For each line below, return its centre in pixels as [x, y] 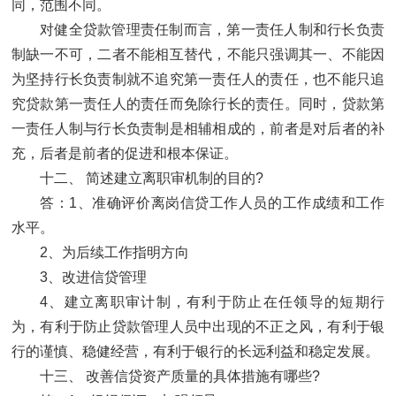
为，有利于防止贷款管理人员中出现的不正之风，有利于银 [198, 327]
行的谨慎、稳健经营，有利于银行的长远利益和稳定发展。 [195, 352]
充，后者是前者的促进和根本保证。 [125, 154]
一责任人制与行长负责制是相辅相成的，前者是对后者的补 [198, 129]
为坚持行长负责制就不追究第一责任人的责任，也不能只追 [198, 80]
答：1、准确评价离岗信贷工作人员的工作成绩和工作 [212, 203]
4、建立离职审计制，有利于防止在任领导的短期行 [212, 302]
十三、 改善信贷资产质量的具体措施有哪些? [180, 377]
